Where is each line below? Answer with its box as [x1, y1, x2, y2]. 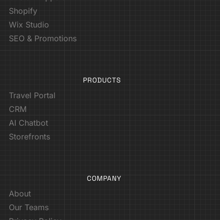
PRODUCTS [82, 75, 121, 84]
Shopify [9, 5, 37, 16]
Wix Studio [9, 19, 49, 29]
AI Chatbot [9, 117, 48, 128]
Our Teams [9, 202, 49, 212]
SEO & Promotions [9, 33, 77, 43]
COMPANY [86, 173, 122, 183]
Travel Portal [9, 90, 55, 100]
